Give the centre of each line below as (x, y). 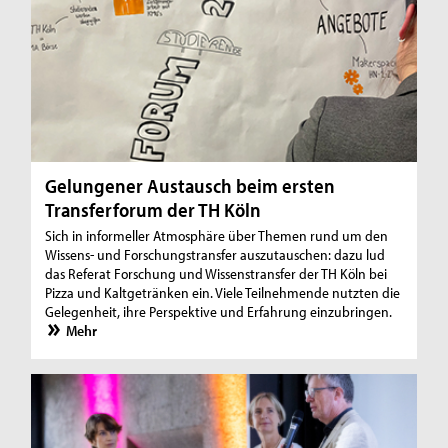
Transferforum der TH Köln (153, 209)
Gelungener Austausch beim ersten (190, 185)
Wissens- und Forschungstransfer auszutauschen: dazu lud (215, 254)
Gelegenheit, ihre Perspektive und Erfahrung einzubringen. (219, 311)
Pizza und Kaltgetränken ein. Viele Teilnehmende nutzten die (223, 292)
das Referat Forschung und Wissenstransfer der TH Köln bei (216, 273)
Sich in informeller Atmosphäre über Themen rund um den (217, 235)
